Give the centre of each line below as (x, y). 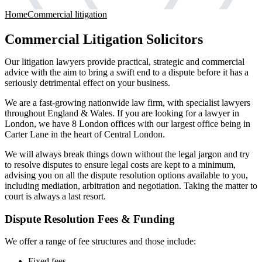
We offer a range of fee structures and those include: (100, 242)
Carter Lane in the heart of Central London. (85, 134)
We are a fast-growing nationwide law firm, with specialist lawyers (127, 102)
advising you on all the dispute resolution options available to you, (126, 175)
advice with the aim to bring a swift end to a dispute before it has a (127, 72)
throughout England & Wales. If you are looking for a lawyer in (122, 113)
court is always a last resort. (55, 196)
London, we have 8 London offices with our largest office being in (127, 123)
